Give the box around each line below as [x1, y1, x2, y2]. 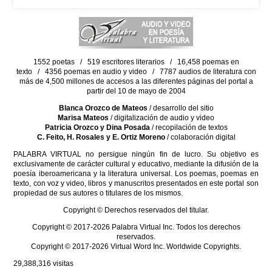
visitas [53, 259, 74, 268]
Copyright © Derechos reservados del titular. [63, 206, 209, 214]
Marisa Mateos [58, 114, 109, 122]
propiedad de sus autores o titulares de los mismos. [13, 189, 183, 197]
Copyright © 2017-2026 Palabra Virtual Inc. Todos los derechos [32, 223, 240, 231]
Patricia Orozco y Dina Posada [44, 123, 150, 132]
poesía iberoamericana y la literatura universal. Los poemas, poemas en [13, 169, 259, 178]
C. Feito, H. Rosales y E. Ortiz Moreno [36, 133, 165, 141]
